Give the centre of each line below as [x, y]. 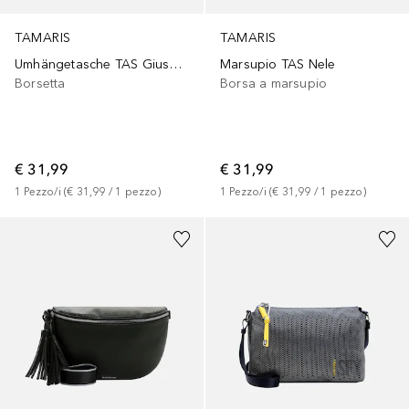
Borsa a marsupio [274, 83]
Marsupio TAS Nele [278, 64]
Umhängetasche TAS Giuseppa [176, 64]
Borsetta [40, 83]
